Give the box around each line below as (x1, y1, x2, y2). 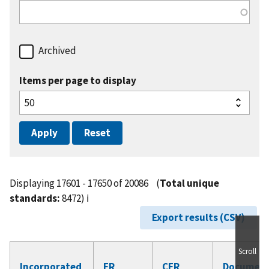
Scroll (238, 246, 256, 257)
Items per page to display (19, 74, 136, 88)
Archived (38, 44, 76, 58)
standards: (10, 192, 60, 205)
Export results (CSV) (152, 211, 245, 225)
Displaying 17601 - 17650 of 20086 (10, 177, 150, 190)
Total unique (160, 177, 219, 190)
